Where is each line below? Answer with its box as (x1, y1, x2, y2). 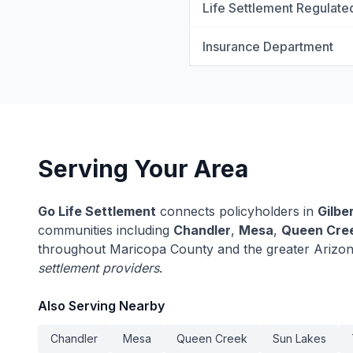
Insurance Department (203, 39, 333, 54)
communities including (38, 222, 173, 238)
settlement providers (38, 260, 159, 276)
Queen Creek (176, 332, 247, 345)
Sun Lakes (273, 332, 326, 345)
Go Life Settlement (38, 203, 156, 219)
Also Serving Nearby (38, 298, 165, 314)
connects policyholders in (156, 203, 318, 219)
